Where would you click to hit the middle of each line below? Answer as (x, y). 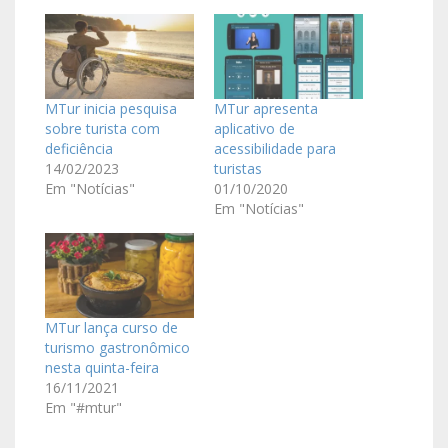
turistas (238, 169)
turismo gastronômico (117, 348)
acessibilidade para (275, 149)
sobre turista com (102, 129)
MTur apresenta (266, 109)
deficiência (79, 149)
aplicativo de (254, 129)
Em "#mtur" (83, 408)
